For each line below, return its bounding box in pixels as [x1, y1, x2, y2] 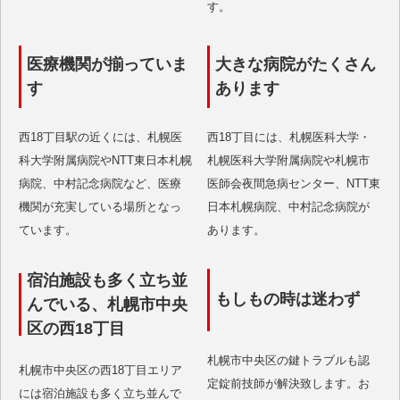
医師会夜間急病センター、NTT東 [207, 176, 381, 190]
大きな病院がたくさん [215, 54, 377, 73]
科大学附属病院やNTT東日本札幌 [19, 153, 193, 167]
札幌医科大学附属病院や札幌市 [207, 153, 371, 167]
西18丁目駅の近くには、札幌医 [19, 129, 183, 144]
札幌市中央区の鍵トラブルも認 [207, 353, 371, 367]
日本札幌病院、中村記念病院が [207, 199, 371, 213]
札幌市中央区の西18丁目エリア [19, 362, 183, 377]
